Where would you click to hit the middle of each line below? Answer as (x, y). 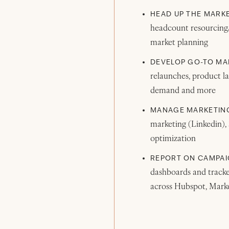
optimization (175, 139)
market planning (179, 43)
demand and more (183, 91)
